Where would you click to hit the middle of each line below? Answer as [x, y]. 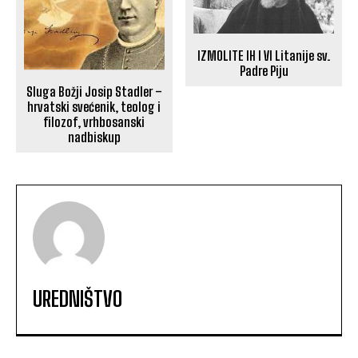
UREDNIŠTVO [78, 299]
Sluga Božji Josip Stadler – [94, 92]
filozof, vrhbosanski [94, 122]
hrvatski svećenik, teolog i [94, 107]
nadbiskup [94, 137]
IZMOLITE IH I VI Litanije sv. [264, 55]
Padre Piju [264, 70]
